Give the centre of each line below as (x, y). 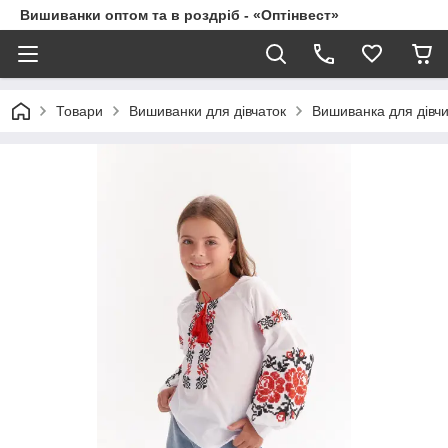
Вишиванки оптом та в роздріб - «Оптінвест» (179, 15)
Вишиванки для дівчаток (207, 111)
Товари (79, 111)
